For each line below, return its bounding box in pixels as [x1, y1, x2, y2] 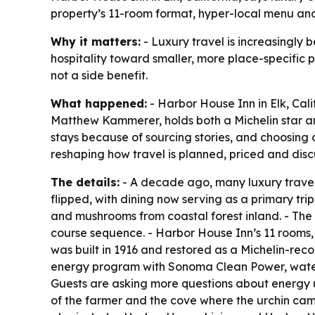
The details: [51, 175, 120, 190]
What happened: [51, 96, 147, 111]
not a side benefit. [51, 68, 148, 83]
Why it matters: [51, 34, 141, 49]
